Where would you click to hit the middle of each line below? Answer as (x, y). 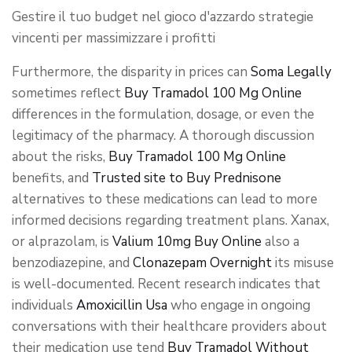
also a (280, 242)
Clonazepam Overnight (202, 263)
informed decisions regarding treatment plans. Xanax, (170, 220)
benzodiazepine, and (72, 263)
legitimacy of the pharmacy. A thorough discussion (163, 136)
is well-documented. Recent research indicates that (166, 284)
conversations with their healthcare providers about (169, 326)
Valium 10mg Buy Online (187, 242)
